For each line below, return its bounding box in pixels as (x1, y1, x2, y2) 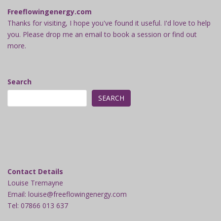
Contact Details (7, 166, 63, 176)
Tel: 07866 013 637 (7, 200, 68, 210)
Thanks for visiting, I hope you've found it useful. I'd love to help (7, 18, 211, 28)
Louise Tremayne (7, 178, 63, 187)
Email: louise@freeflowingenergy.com (7, 189, 127, 199)
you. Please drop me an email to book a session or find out (7, 29, 197, 39)
